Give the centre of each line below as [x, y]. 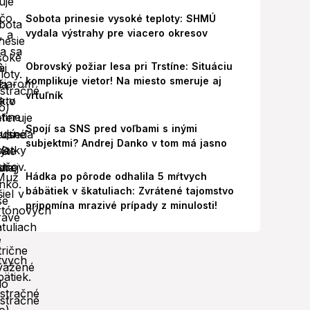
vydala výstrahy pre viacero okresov [116, 33]
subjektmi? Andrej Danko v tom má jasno [126, 143]
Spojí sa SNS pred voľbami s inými [111, 128]
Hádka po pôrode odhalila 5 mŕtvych [116, 176]
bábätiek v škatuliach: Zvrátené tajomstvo [129, 191]
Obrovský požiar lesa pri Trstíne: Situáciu [129, 66]
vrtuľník [44, 95]
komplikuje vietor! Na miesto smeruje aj [123, 81]
